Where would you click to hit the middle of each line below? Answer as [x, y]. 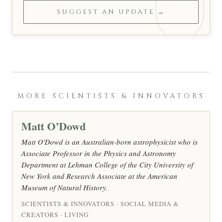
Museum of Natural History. [65, 188]
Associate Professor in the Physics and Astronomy [99, 153]
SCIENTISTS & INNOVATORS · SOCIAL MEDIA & [100, 204]
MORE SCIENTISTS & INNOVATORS [111, 96]
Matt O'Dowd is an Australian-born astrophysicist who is [110, 142]
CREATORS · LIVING [55, 215]
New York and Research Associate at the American [99, 176]
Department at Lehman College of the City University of [107, 165]
